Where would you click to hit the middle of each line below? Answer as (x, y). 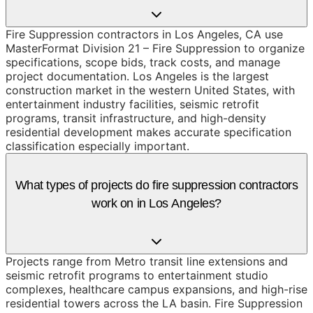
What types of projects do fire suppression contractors (156, 185)
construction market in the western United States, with (150, 90)
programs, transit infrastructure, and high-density (136, 118)
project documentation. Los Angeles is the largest (137, 76)
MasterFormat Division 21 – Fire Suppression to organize (155, 48)
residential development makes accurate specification (148, 132)
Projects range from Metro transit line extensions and (147, 262)
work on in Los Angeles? (156, 203)
